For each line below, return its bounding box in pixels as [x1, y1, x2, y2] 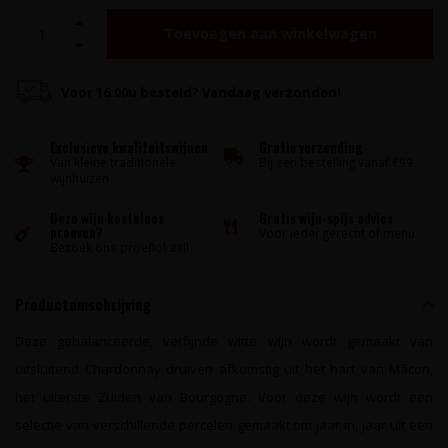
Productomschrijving [15, 293, 151, 315]
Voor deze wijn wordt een [258, 388, 433, 406]
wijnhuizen [50, 170, 109, 186]
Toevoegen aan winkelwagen [163, 24, 377, 43]
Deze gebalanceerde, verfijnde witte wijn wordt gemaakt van [15, 332, 433, 350]
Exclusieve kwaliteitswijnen [50, 137, 208, 157]
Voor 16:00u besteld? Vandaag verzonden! [61, 83, 341, 101]
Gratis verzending [259, 137, 363, 157]
